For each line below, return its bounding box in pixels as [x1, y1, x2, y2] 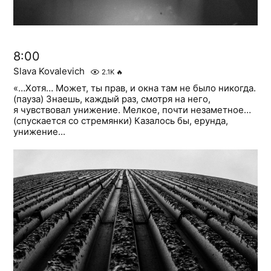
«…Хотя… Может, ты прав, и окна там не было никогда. [13, 82, 256, 94]
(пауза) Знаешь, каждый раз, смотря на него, [13, 93, 211, 105]
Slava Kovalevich [13, 65, 85, 77]
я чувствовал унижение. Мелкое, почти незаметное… [13, 104, 252, 116]
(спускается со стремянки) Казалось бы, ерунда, [13, 115, 229, 127]
